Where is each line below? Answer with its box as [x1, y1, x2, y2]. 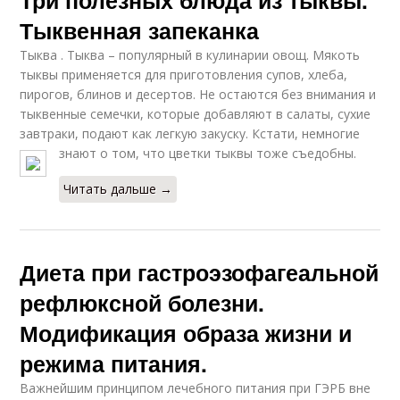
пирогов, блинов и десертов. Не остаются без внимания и [20, 85, 377, 103]
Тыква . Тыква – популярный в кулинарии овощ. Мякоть [20, 46, 361, 63]
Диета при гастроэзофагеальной [20, 255, 379, 288]
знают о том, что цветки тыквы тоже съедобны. [59, 144, 357, 162]
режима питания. [20, 346, 208, 379]
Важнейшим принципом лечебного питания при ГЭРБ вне [20, 379, 371, 396]
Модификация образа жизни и [20, 316, 353, 349]
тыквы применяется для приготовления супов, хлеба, [20, 65, 348, 83]
